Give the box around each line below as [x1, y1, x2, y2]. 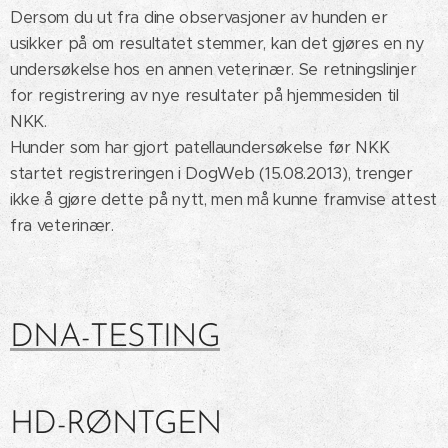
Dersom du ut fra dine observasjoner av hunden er [10, 7, 388, 29]
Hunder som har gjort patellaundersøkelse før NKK [10, 137, 390, 159]
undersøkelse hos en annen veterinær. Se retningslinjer [10, 59, 417, 81]
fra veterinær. [10, 215, 114, 237]
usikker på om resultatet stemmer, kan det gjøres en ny [10, 33, 425, 55]
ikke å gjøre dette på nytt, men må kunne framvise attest [10, 189, 437, 211]
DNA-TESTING [10, 322, 220, 355]
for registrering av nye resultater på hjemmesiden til [10, 85, 399, 107]
